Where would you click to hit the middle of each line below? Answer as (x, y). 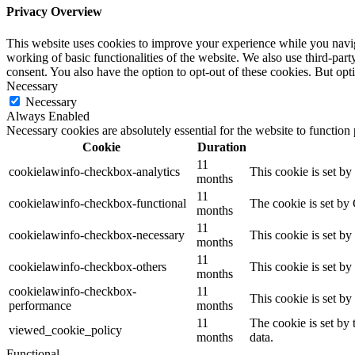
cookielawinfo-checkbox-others (88, 266)
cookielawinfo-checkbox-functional (97, 203)
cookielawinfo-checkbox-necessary (97, 235)
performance (40, 305)
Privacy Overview (54, 12)
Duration (221, 147)
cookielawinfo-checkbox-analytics (94, 171)
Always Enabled (48, 116)
